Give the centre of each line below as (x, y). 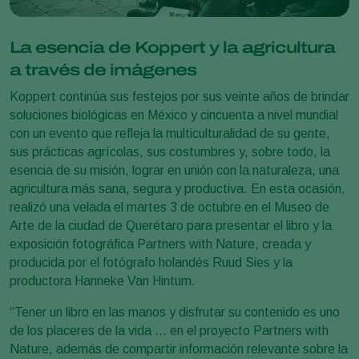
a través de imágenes (103, 69)
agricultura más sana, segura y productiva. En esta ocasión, (177, 188)
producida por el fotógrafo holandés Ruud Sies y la (151, 262)
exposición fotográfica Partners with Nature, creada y (160, 244)
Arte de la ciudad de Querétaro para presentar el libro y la (171, 225)
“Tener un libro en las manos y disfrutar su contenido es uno (175, 312)
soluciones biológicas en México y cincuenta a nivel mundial (174, 115)
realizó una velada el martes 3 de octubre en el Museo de (169, 207)
